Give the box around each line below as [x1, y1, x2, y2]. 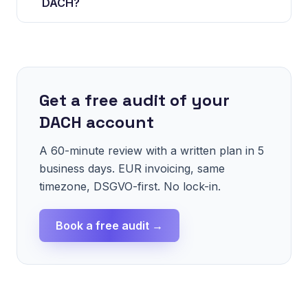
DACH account [39, 111, 154, 133]
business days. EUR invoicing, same [39, 162, 225, 175]
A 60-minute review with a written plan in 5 [39, 144, 264, 157]
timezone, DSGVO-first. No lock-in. [39, 179, 221, 193]
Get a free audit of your [39, 89, 230, 111]
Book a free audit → [56, 219, 163, 232]
